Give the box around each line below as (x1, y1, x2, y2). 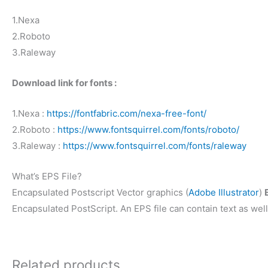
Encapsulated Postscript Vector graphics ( (12, 186, 188, 198)
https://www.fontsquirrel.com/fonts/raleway (63, 139, 246, 151)
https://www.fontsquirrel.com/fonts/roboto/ (57, 123, 239, 135)
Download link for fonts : (12, 77, 117, 89)
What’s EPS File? (12, 170, 82, 182)
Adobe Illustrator (188, 186, 259, 198)
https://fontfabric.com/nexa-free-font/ (47, 107, 206, 119)
